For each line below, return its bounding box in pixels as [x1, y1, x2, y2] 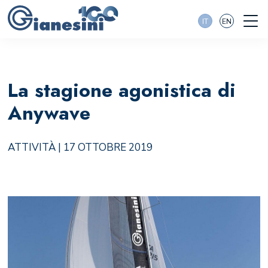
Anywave [7, 99, 90, 127]
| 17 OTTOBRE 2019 [55, 140, 153, 154]
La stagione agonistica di [7, 77, 236, 104]
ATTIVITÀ [7, 140, 56, 154]
